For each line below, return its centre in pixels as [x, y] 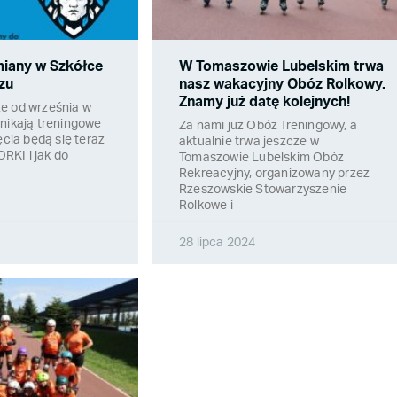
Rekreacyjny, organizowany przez [275, 174]
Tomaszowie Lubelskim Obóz [261, 158]
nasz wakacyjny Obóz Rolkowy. [282, 85]
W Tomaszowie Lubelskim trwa [281, 67]
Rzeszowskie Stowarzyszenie [263, 190]
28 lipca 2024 [218, 243]
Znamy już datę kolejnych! [265, 102]
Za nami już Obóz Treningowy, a [268, 126]
